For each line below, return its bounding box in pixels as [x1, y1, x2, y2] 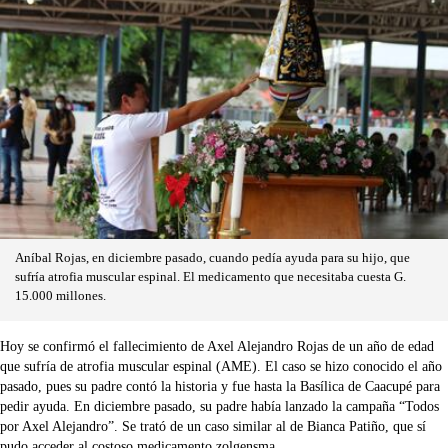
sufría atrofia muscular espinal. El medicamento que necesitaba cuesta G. [15, 270, 406, 285]
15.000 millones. [15, 289, 106, 304]
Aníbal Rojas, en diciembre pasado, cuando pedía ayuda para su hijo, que [15, 251, 410, 266]
